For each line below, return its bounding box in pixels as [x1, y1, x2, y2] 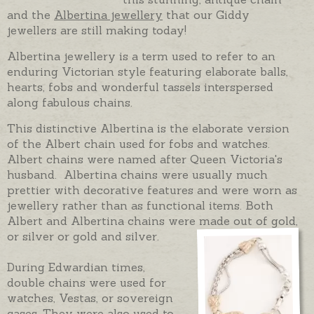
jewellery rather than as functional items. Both [7, 198, 273, 212]
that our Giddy [163, 7, 250, 22]
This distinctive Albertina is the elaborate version [7, 121, 289, 135]
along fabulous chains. [7, 95, 132, 109]
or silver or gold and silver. [7, 228, 163, 243]
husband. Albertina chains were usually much [7, 167, 268, 182]
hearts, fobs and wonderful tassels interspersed [7, 79, 273, 94]
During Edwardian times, [7, 259, 145, 274]
